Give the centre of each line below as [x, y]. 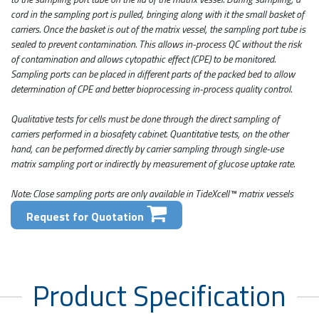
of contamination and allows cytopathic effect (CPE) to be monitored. [143, 58]
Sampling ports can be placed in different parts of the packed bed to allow [153, 73]
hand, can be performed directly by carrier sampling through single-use [147, 148]
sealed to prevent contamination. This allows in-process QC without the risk [156, 43]
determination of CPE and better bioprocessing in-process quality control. [151, 88]
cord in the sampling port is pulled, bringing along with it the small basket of [157, 14]
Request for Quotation [87, 216]
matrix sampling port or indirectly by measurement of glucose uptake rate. [153, 163]
